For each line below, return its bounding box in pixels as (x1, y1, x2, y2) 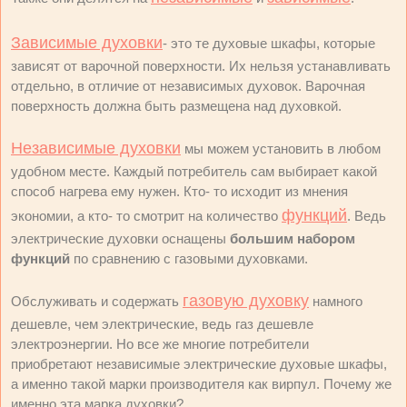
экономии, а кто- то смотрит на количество (11, 208, 282, 223)
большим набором (230, 231, 355, 246)
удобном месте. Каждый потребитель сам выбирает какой (11, 164, 377, 179)
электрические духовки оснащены (11, 231, 230, 246)
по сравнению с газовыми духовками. (70, 251, 308, 266)
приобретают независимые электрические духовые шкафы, (11, 356, 387, 372)
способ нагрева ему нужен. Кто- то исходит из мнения (11, 184, 348, 199)
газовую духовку (183, 292, 309, 310)
